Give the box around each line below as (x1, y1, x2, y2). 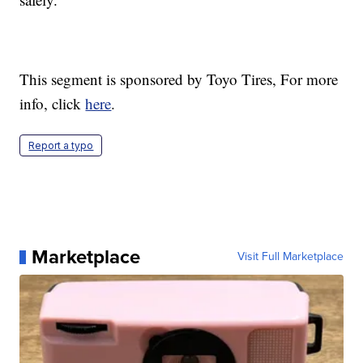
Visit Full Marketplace (237, 248, 344, 266)
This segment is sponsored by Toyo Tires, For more (19, 69, 339, 90)
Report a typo (28, 139, 94, 152)
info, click (19, 93, 86, 114)
